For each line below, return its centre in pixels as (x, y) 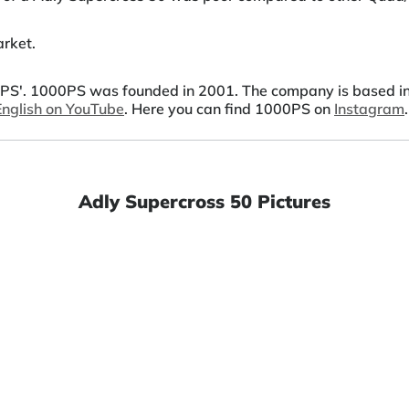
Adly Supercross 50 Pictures (204, 202)
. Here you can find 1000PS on (229, 109)
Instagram (369, 109)
